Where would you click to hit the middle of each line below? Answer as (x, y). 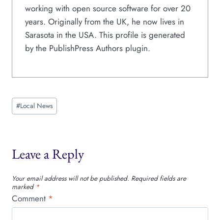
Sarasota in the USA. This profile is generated (105, 35)
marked (24, 187)
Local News (37, 106)
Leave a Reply (48, 154)
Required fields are (159, 179)
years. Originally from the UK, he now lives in (104, 21)
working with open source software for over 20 (108, 8)
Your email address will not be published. (70, 179)
